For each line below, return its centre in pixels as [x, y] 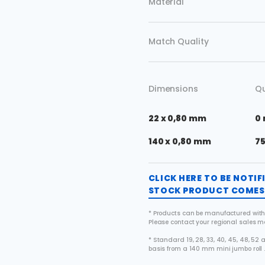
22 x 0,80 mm [177, 118]
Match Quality [178, 42]
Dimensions [173, 89]
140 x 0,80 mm [180, 141]
